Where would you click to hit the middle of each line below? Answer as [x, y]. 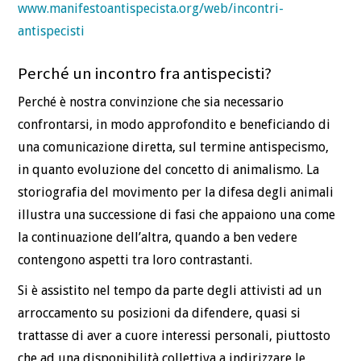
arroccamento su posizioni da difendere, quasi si [160, 313]
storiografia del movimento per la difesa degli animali [176, 193]
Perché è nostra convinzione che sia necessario [151, 102]
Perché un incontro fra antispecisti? [145, 73]
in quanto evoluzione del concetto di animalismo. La [169, 170]
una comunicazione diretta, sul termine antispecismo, [174, 147]
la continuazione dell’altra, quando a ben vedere [158, 238]
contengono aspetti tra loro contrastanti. [135, 260]
